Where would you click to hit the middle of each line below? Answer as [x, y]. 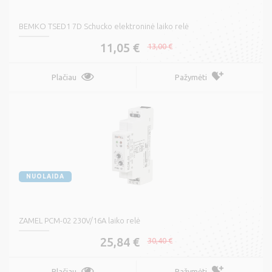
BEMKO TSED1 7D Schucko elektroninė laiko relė [104, 26]
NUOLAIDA [45, 177]
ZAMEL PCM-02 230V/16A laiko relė [80, 221]
